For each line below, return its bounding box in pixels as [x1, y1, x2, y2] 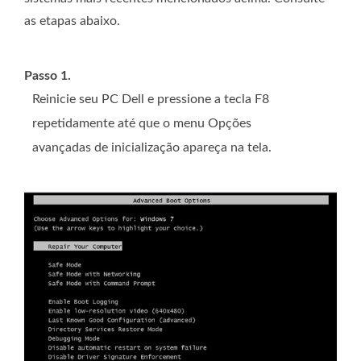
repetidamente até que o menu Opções [32, 116, 251, 130]
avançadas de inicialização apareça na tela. [32, 140, 272, 154]
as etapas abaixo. [24, 14, 120, 27]
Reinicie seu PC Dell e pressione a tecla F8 [32, 92, 269, 106]
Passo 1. [24, 68, 71, 82]
